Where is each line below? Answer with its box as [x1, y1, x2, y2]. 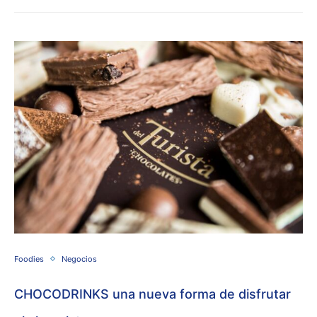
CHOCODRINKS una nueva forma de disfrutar [14, 286, 291, 301]
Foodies [14, 253, 44, 264]
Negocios [62, 253, 97, 264]
